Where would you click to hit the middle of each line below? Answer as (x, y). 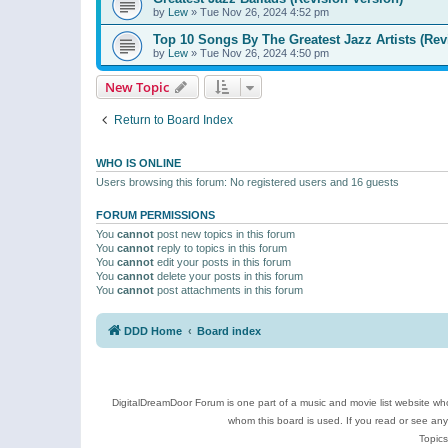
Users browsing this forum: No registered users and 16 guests (247, 181)
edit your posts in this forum (222, 261)
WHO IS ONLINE (138, 162)
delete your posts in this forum (228, 275)
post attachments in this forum (228, 289)
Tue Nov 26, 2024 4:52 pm (264, 11)
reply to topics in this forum (220, 247)
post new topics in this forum (224, 233)
